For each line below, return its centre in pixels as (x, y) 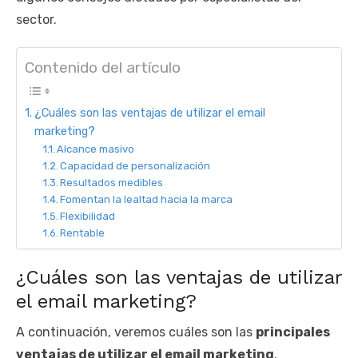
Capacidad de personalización (135, 165)
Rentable (83, 233)
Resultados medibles (112, 182)
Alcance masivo (96, 149)
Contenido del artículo (103, 68)
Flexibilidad (88, 216)
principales (293, 332)
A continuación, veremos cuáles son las (136, 332)
